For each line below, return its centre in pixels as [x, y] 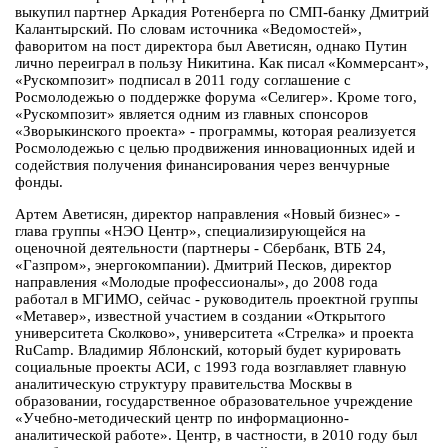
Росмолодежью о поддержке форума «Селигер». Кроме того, [216, 97]
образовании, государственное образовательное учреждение [214, 401]
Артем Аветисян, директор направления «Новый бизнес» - [207, 214]
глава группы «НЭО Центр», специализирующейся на [190, 231]
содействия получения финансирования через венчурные [202, 165]
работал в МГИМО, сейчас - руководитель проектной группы [216, 299]
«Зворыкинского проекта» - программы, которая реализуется [215, 131]
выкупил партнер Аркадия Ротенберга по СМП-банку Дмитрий [222, 12]
